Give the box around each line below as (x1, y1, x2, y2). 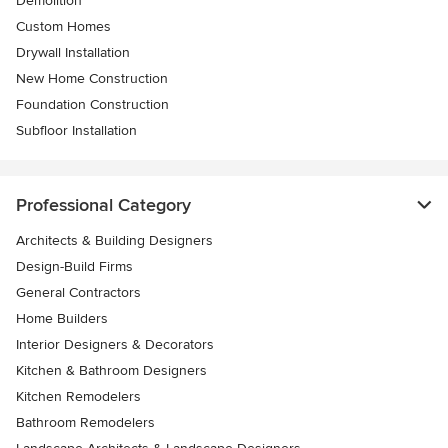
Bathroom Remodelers (16, 414, 155, 431)
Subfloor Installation (16, 122, 137, 139)
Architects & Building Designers (16, 232, 213, 249)
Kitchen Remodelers (16, 388, 141, 405)
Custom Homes (16, 18, 111, 35)
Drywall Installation (16, 44, 130, 61)
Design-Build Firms (16, 258, 133, 275)
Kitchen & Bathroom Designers (16, 362, 207, 379)
